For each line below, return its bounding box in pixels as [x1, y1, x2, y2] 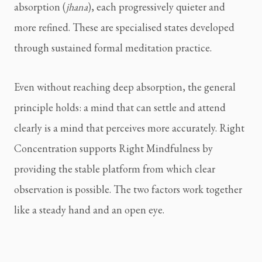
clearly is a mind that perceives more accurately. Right [14, 121, 244, 135]
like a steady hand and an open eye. [14, 203, 164, 217]
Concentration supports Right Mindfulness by [14, 142, 213, 156]
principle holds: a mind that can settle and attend [14, 101, 226, 115]
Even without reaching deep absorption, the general [14, 80, 236, 94]
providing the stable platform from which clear [14, 162, 215, 176]
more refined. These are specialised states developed [14, 20, 235, 35]
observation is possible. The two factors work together [14, 182, 242, 196]
